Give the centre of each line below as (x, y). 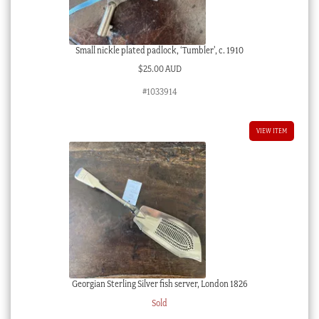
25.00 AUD (162, 69)
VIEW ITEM (272, 131)
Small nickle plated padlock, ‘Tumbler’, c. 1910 (159, 50)
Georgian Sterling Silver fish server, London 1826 (159, 284)
